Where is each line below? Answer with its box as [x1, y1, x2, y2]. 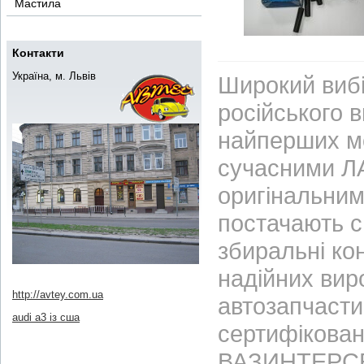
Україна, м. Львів [12, 70, 96, 82]
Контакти [12, 46, 64, 59]
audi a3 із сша [12, 310, 80, 323]
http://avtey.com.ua [12, 288, 103, 301]
